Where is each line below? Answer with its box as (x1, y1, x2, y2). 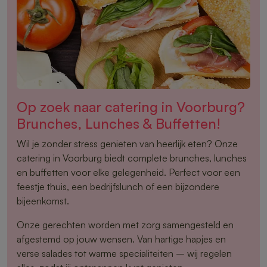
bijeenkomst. (17, 195, 69, 207)
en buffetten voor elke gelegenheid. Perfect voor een (17, 166, 240, 179)
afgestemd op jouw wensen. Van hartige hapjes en (17, 233, 226, 246)
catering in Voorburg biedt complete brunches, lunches (17, 152, 247, 164)
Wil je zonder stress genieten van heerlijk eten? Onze (17, 138, 238, 150)
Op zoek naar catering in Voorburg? (17, 98, 245, 116)
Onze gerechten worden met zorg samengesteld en (17, 219, 234, 231)
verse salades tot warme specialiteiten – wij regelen (17, 247, 232, 260)
